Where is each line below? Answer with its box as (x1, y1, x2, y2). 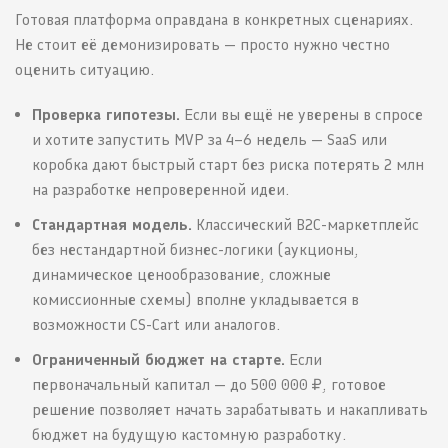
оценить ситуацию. (15, 60, 154, 80)
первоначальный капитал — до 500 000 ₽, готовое (32, 375, 386, 395)
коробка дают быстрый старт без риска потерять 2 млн (32, 155, 424, 175)
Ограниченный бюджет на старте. (32, 350, 285, 370)
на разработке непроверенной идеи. (32, 180, 289, 200)
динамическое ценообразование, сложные (32, 265, 331, 285)
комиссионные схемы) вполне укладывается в (32, 290, 359, 310)
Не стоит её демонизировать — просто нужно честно (15, 35, 390, 55)
